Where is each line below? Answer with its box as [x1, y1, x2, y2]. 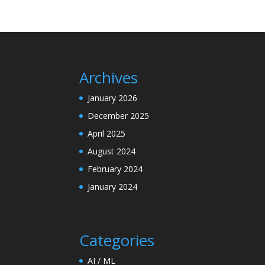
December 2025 [88, 110, 150, 122]
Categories [79, 230, 155, 251]
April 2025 [88, 128, 126, 140]
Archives [79, 67, 138, 89]
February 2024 [88, 163, 143, 175]
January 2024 [88, 181, 138, 193]
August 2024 [88, 146, 136, 157]
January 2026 [88, 92, 138, 104]
